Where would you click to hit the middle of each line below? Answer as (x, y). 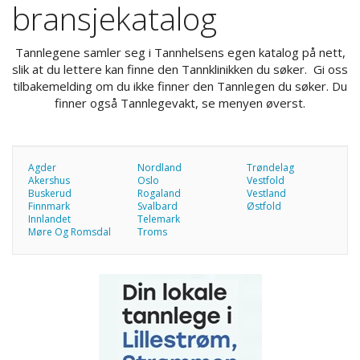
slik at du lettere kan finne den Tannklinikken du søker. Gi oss (180, 69)
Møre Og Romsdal (70, 231)
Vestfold (265, 180)
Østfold (264, 206)
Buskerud (50, 193)
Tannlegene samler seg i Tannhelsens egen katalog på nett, (180, 52)
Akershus (49, 180)
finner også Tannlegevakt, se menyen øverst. (180, 102)
